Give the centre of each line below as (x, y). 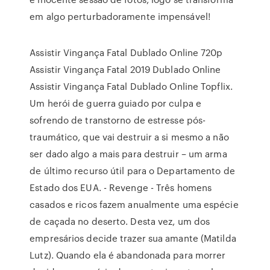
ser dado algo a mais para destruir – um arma (128, 154)
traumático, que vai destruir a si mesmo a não (129, 137)
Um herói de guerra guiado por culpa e (115, 103)
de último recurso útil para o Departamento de (132, 171)
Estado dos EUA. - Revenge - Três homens (121, 187)
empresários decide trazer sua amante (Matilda (133, 238)
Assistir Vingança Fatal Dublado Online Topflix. (131, 86)
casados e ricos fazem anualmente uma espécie (134, 204)
